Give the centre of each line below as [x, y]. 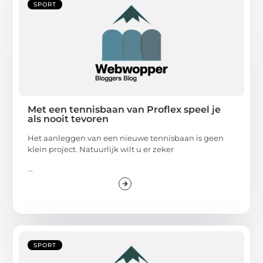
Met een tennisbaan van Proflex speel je [124, 110]
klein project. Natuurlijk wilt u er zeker [101, 149]
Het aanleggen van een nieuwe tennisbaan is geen [126, 138]
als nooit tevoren [68, 119]
